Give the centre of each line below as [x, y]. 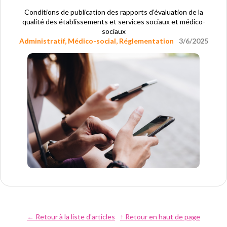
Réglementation [146, 41]
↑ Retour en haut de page [160, 217]
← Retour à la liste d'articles [71, 217]
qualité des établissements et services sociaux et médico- [113, 22]
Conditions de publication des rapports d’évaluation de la [113, 12]
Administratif [42, 41]
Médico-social [92, 41]
